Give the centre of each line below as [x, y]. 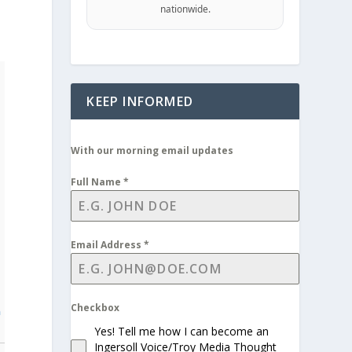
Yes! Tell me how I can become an [182, 331]
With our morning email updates [152, 150]
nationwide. [185, 8]
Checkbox [95, 307]
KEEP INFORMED [140, 101]
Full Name [97, 181]
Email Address [108, 244]
